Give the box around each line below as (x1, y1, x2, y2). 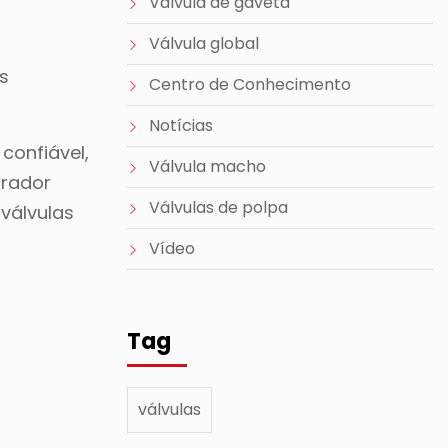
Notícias (149, 114, 213, 137)
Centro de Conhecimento (149, 73, 351, 96)
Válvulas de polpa (149, 196, 288, 219)
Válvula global (149, 32, 259, 55)
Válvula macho (149, 155, 266, 178)
